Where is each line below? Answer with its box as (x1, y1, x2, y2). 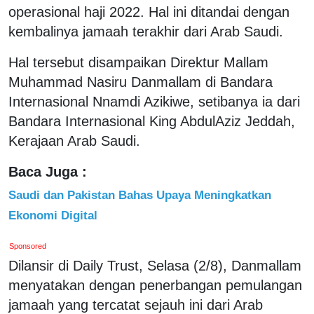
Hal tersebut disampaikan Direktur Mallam (8, 54, 268, 70)
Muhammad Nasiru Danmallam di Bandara (8, 74, 273, 90)
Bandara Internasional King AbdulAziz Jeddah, (8, 113, 295, 129)
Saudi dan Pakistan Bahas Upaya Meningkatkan (8, 187, 271, 202)
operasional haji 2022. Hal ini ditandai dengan (8, 4, 289, 20)
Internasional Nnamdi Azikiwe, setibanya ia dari (8, 93, 300, 109)
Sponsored (9, 241, 47, 250)
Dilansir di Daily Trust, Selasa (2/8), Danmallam (8, 257, 301, 273)
